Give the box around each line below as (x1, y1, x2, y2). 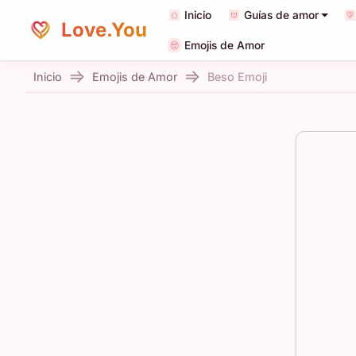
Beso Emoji (207, 70, 267, 83)
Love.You (56, 18, 147, 41)
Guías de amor (243, 9, 319, 21)
